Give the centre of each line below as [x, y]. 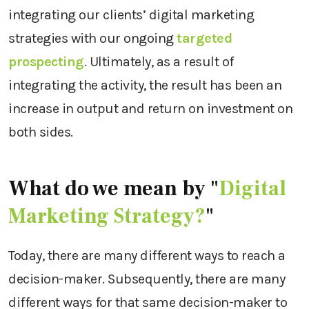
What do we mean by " [113, 189]
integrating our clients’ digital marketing [131, 15]
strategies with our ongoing [92, 38]
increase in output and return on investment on [150, 109]
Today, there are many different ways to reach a [147, 256]
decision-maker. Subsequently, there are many [147, 279]
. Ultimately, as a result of [159, 62]
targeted [204, 38]
